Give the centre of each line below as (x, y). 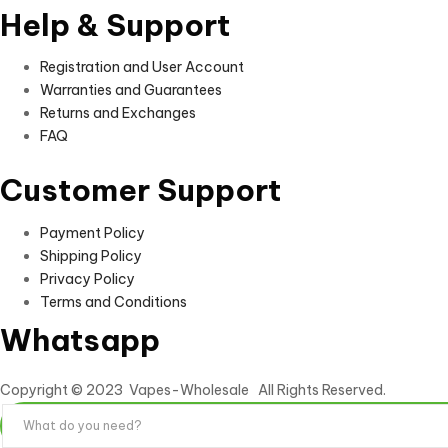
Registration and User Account (142, 67)
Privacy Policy (87, 278)
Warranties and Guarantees (131, 90)
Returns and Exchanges (118, 113)
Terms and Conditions (113, 301)
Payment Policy (92, 232)
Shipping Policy (91, 255)
